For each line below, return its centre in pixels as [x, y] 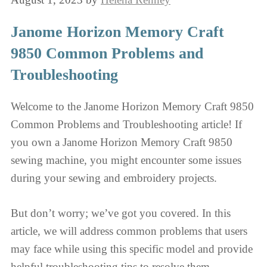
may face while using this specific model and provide [132, 249]
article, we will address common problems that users [129, 231]
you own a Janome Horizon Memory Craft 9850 [122, 142]
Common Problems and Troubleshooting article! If [126, 124]
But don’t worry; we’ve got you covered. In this [121, 213]
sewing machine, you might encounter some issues [126, 160]
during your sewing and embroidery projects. [114, 178]
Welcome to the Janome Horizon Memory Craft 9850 [132, 106]
